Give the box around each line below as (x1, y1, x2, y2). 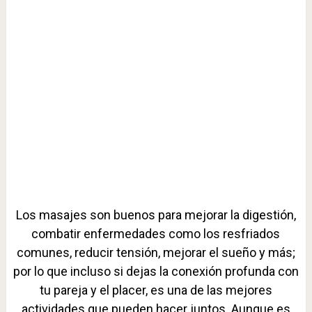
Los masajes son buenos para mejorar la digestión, (15, 207, 296, 222)
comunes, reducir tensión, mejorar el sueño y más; (16, 244, 295, 260)
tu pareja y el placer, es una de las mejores (39, 282, 272, 297)
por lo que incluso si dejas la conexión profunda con (13, 263, 299, 279)
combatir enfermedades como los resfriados (31, 226, 281, 241)
